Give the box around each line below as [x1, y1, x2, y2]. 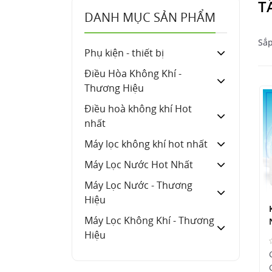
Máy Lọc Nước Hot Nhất [84, 157, 193, 171]
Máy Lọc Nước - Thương [84, 178, 192, 192]
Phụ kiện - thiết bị [84, 46, 164, 59]
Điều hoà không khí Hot [84, 101, 192, 115]
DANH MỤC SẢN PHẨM [84, 8, 216, 25]
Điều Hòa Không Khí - [84, 66, 182, 80]
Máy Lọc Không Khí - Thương [84, 213, 214, 227]
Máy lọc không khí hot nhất [84, 137, 208, 151]
